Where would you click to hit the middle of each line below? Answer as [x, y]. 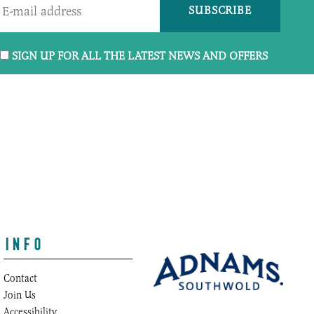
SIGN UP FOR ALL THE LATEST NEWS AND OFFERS [140, 55]
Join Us [20, 294]
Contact [20, 278]
